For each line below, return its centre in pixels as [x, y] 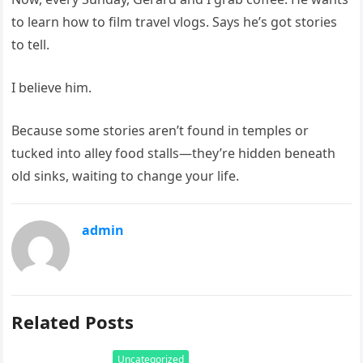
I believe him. [52, 88]
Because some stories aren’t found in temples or [160, 130]
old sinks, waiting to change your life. [126, 176]
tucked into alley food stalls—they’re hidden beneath [174, 153]
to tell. [31, 45]
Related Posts [73, 322]
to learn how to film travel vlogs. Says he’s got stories [175, 22]
